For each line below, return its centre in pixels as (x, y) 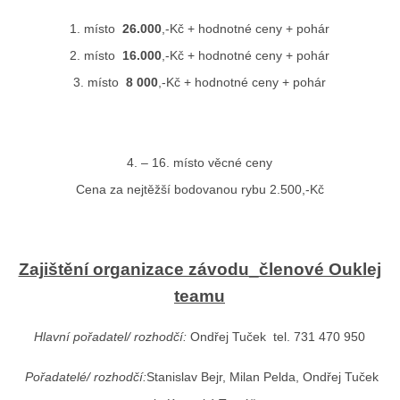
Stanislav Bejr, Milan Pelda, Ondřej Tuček (262, 377)
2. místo (96, 56)
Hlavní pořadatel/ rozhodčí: (110, 337)
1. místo (96, 29)
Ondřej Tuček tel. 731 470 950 (276, 337)
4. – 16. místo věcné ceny (200, 163)
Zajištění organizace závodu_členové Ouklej (200, 270)
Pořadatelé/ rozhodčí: (85, 377)
